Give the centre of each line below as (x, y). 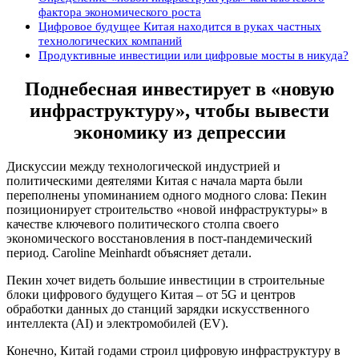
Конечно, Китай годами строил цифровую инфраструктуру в (173, 350)
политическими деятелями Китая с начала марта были (155, 180)
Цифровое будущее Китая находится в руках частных (180, 26)
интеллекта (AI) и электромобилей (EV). (117, 323)
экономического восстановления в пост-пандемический (159, 238)
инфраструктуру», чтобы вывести (179, 110)
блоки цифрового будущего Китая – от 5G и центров (151, 294)
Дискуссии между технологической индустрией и (143, 166)
